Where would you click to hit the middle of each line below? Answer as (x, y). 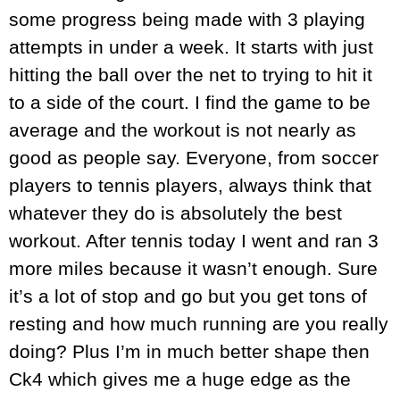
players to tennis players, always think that (190, 186)
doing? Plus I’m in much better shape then (189, 352)
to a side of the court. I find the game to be (190, 103)
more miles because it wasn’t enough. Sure (193, 269)
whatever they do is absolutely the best (175, 213)
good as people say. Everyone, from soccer (194, 158)
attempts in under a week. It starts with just (191, 47)
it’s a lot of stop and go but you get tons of (188, 296)
